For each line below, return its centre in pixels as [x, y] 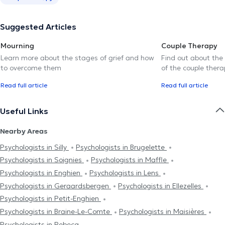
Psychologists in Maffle [130, 160]
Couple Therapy [189, 45]
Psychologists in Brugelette [121, 147]
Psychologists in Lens [125, 173]
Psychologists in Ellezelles [161, 186]
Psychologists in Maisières [163, 212]
